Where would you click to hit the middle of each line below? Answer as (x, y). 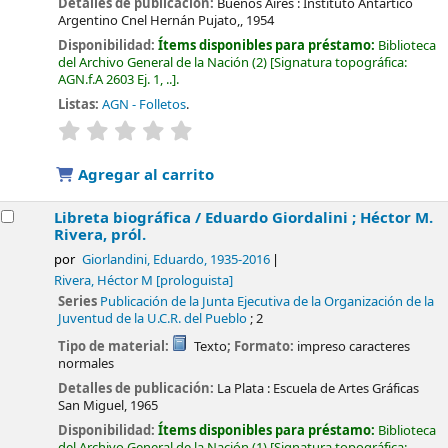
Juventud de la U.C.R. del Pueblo (153, 319)
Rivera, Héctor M (104, 280)
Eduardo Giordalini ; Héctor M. (319, 218)
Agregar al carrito (144, 175)
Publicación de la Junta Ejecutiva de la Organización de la (267, 302)
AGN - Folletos (144, 104)
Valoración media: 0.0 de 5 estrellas (297, 128)
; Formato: (261, 347)
